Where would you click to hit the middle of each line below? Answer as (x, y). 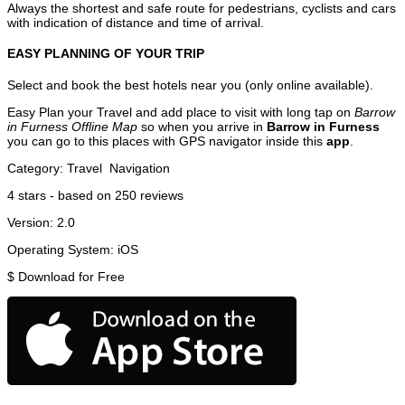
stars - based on (65, 195)
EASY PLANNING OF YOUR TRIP (106, 54)
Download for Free (71, 276)
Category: (37, 168)
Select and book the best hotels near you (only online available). (190, 85)
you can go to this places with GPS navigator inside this (167, 141)
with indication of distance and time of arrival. (136, 22)
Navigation (140, 168)
